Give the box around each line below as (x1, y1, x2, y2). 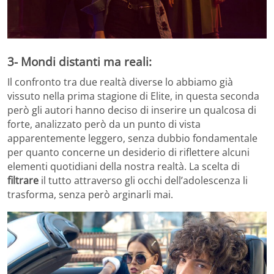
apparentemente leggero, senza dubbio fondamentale (7, 131, 257, 146)
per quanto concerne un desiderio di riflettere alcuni (7, 146, 250, 160)
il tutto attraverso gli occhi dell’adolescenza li (39, 174, 248, 188)
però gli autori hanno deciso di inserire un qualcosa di (7, 103, 256, 117)
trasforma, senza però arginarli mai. (7, 188, 173, 202)
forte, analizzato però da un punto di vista (7, 117, 201, 131)
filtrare (7, 174, 39, 188)
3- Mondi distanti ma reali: (7, 53, 152, 69)
